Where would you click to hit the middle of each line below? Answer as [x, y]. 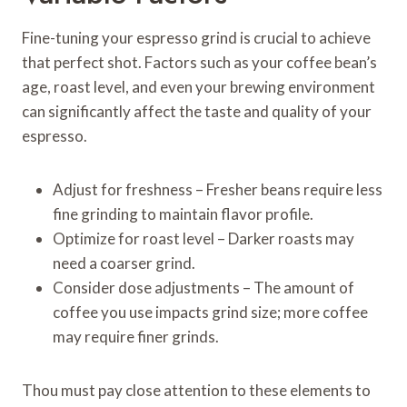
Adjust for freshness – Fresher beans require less [218, 190]
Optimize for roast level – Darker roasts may [203, 239]
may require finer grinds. [136, 337]
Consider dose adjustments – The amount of [203, 288]
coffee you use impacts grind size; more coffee [210, 313]
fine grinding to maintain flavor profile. [183, 214]
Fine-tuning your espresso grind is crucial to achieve [196, 38]
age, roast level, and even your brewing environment [199, 87]
